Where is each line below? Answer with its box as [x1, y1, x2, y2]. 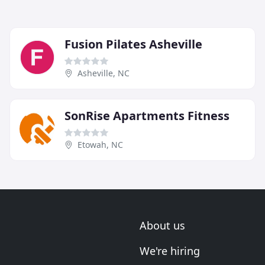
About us [140, 218, 185, 233]
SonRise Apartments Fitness [64, 108, 230, 124]
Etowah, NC [77, 139, 123, 151]
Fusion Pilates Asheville [64, 36, 202, 53]
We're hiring [140, 244, 200, 258]
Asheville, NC [77, 67, 130, 79]
